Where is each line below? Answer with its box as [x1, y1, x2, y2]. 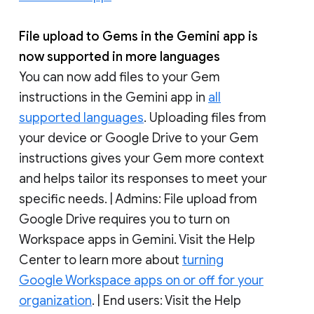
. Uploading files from [144, 109, 266, 125]
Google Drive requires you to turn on [19, 211, 230, 227]
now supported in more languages [19, 48, 223, 64]
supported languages [19, 109, 144, 125]
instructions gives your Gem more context [19, 150, 264, 166]
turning [182, 252, 224, 268]
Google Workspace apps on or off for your [19, 272, 264, 288]
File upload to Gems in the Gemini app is [19, 28, 258, 44]
